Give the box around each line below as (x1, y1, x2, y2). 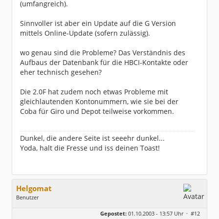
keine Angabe (55, 203, 91, 211)
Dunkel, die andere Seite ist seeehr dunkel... (20, 133, 165, 143)
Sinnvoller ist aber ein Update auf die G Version (20, 19, 176, 28)
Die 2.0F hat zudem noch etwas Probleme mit (20, 87, 168, 96)
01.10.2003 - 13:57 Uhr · (127, 210, 191, 217)
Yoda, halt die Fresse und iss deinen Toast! (20, 143, 160, 153)
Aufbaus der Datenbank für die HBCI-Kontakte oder (20, 58, 188, 67)
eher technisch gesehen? (20, 67, 102, 77)
